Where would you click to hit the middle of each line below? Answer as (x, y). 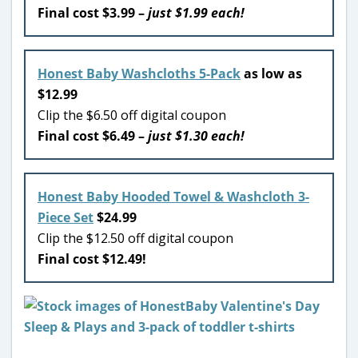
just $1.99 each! (195, 12)
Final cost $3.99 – (91, 12)
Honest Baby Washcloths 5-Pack (139, 73)
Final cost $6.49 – (91, 135)
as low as (271, 73)
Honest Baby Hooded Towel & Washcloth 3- (173, 196)
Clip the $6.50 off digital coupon (132, 115)
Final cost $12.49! (92, 259)
